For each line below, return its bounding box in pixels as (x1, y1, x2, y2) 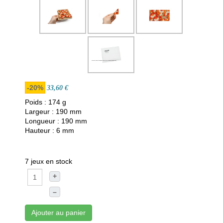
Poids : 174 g (25, 98, 66, 106)
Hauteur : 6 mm (25, 126, 74, 134)
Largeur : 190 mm (25, 108, 82, 115)
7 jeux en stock (25, 157, 72, 165)
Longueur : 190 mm (25, 117, 87, 125)
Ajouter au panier (31, 209, 86, 217)
